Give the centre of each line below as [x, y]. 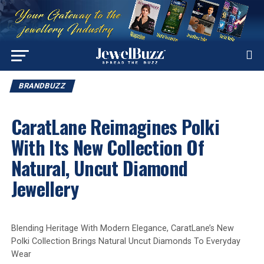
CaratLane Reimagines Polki [115, 126]
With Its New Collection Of [108, 147]
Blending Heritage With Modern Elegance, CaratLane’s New [122, 228]
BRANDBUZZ [42, 85]
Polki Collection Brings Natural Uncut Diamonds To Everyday [126, 241]
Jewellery [44, 188]
